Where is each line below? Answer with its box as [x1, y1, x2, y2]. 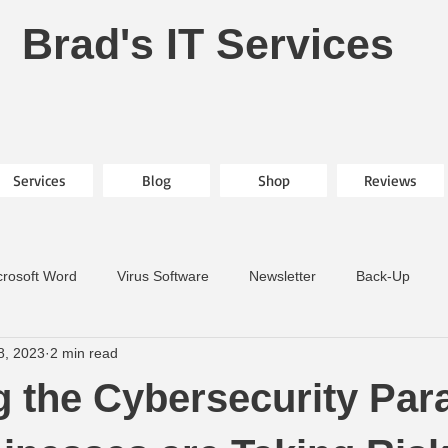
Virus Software [117, 268, 209, 285]
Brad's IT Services [22, 20, 406, 68]
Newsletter [249, 268, 316, 285]
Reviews [364, 170, 417, 190]
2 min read [50, 345, 118, 362]
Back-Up [356, 268, 410, 285]
